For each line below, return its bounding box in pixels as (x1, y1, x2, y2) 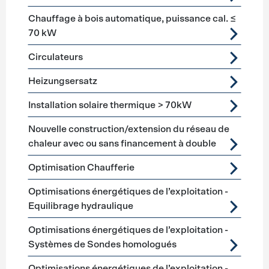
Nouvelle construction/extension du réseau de (28, 124, 229, 134)
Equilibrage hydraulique (28, 201, 133, 211)
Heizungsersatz (28, 76, 97, 86)
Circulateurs (28, 52, 83, 62)
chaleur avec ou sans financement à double (28, 139, 216, 148)
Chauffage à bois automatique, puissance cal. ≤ (28, 14, 236, 23)
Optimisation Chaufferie (28, 163, 134, 172)
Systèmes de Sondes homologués (28, 240, 177, 249)
